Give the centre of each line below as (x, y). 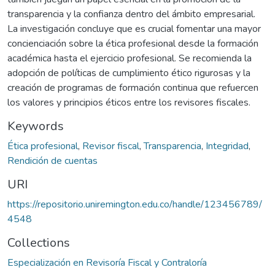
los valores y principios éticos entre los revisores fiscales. (129, 102)
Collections (39, 242)
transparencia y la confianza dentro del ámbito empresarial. (131, 14)
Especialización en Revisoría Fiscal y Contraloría (107, 262)
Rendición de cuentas (52, 161)
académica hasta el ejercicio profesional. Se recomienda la (130, 58)
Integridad (227, 146)
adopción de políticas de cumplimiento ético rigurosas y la (129, 73)
